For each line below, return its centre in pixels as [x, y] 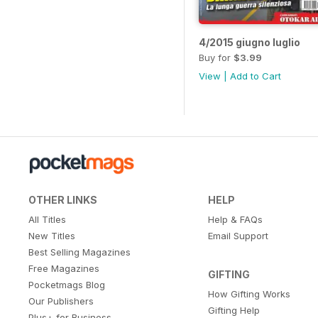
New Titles [52, 236]
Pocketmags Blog [67, 285]
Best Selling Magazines [79, 252]
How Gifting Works [249, 294]
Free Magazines [64, 269]
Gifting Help [234, 311]
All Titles [47, 220]
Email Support [238, 236]
